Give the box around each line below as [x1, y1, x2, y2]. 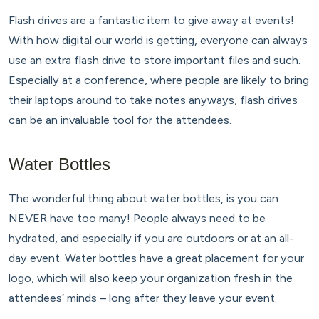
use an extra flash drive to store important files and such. [9, 52, 300, 67]
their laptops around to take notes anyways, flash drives [9, 92, 298, 107]
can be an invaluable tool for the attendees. [9, 112, 231, 127]
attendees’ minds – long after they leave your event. [9, 290, 277, 305]
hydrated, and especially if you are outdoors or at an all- [9, 230, 294, 245]
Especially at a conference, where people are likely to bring [9, 72, 309, 87]
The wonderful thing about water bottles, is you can [9, 190, 278, 205]
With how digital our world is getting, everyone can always [9, 32, 308, 47]
